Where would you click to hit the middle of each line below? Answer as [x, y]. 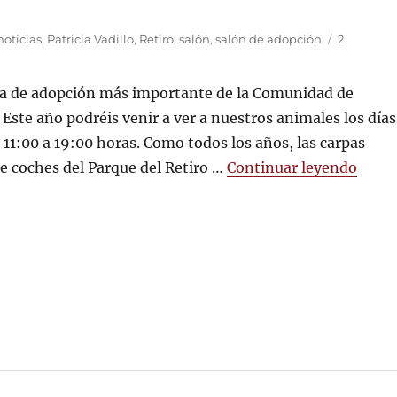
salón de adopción [269, 39]
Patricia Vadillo [90, 39]
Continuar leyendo [292, 167]
